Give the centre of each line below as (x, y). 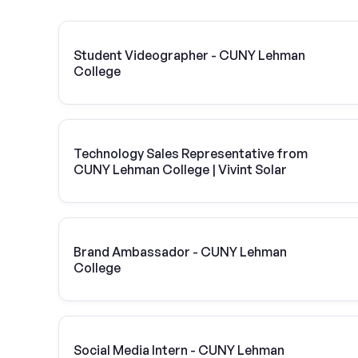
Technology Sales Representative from (191, 153)
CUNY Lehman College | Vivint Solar (180, 169)
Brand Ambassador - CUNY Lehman (180, 251)
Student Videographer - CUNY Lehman (189, 55)
